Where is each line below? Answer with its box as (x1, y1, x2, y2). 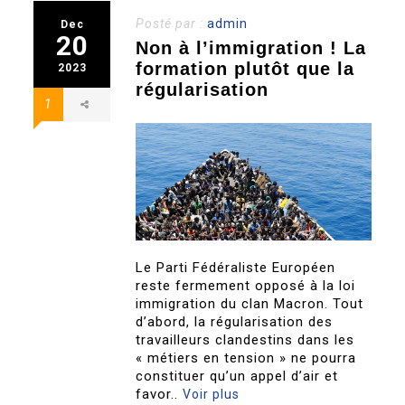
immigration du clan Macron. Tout (136, 295, 364, 312)
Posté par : (136, 15, 208, 31)
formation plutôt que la (136, 58, 355, 79)
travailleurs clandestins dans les (136, 331, 355, 348)
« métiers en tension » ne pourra (136, 349, 357, 366)
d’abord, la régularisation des (136, 313, 334, 330)
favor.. (136, 385, 184, 402)
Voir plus (183, 386, 240, 401)
